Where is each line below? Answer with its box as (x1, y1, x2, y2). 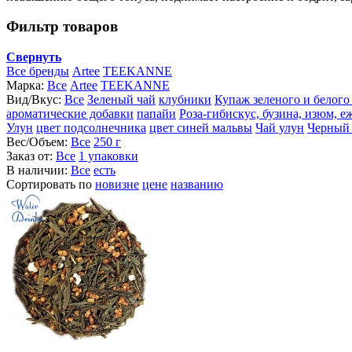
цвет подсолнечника (36, 121, 146, 135)
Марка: (6, 79, 47, 93)
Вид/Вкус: (6, 93, 64, 107)
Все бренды (6, 64, 69, 79)
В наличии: (6, 163, 71, 178)
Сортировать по (6, 178, 95, 192)
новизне (95, 178, 139, 192)
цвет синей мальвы (149, 121, 252, 135)
